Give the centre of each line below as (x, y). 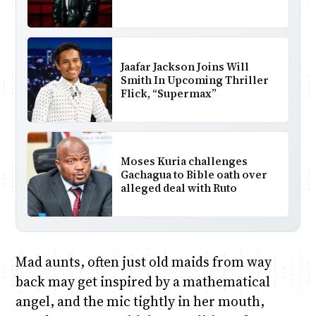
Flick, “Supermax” (168, 93)
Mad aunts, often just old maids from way (143, 262)
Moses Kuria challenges (184, 161)
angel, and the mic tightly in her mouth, (140, 302)
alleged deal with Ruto (178, 188)
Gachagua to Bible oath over (194, 174)
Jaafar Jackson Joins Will (184, 66)
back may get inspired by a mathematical (142, 282)
